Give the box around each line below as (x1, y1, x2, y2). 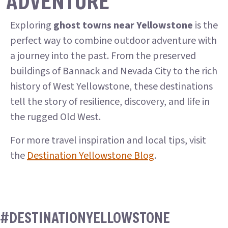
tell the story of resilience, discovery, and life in (10, 95, 210, 109)
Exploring (10, 18, 53, 33)
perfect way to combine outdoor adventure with (10, 34, 217, 48)
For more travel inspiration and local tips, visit (10, 133, 206, 148)
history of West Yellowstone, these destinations (10, 79, 213, 94)
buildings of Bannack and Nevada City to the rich (10, 64, 217, 78)
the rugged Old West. (10, 110, 101, 124)
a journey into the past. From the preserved (10, 49, 196, 63)
